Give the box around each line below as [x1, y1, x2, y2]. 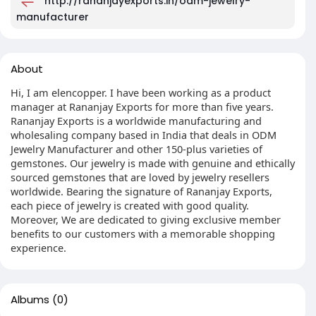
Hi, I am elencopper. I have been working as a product [11, 85, 271, 99]
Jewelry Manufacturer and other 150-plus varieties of [11, 142, 262, 156]
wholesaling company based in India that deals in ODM [11, 128, 276, 142]
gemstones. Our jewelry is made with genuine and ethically [11, 156, 295, 170]
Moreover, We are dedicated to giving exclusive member [11, 212, 281, 226]
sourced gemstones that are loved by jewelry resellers [11, 170, 269, 184]
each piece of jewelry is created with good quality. [11, 198, 249, 212]
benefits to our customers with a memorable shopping [11, 226, 275, 241]
